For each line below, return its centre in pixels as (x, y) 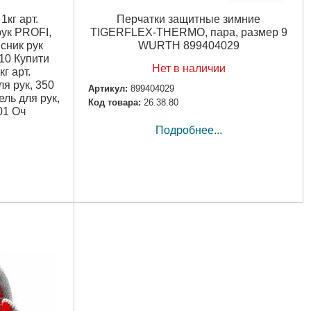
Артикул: (108, 88)
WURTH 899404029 (188, 45)
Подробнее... (188, 131)
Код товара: (115, 102)
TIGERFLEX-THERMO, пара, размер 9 (188, 32)
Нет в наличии (188, 68)
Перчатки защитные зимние (188, 19)
